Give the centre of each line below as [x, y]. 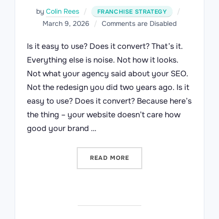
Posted [194, 11]
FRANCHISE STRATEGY [132, 12]
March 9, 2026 [66, 24]
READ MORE [109, 158]
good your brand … [62, 129]
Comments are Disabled [139, 24]
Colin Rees [62, 11]
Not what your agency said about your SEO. [108, 74]
